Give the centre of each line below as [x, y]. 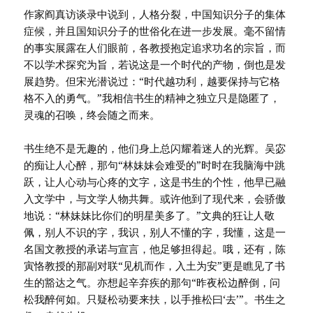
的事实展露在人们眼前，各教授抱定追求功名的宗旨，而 [155, 48]
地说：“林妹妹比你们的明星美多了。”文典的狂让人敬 [150, 216]
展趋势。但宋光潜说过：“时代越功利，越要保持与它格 [152, 81]
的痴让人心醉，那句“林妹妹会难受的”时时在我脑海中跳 [155, 165]
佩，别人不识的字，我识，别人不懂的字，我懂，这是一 [155, 232]
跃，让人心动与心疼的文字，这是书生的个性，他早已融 [155, 182]
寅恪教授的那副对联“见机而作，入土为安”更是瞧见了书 [155, 266]
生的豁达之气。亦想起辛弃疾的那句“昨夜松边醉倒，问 [152, 283]
